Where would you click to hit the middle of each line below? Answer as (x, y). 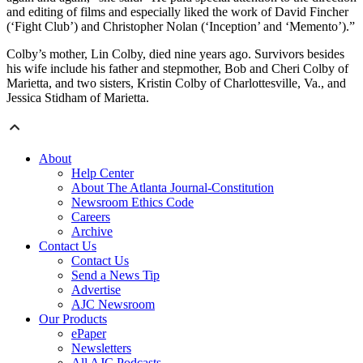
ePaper (89, 334)
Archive (92, 232)
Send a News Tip (115, 275)
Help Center (102, 173)
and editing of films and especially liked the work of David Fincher (177, 12)
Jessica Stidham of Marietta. (78, 98)
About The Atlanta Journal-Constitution (173, 188)
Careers (91, 217)
